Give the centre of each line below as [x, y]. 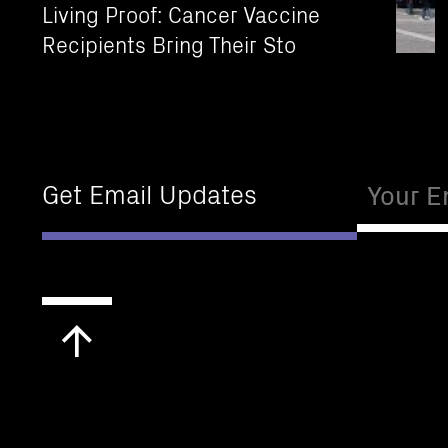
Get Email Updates [149, 192]
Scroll [112, 321]
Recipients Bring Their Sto [169, 43]
